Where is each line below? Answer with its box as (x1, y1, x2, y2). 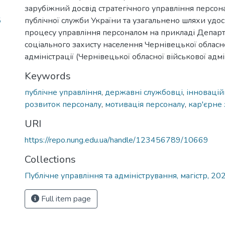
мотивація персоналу (105, 99, 185, 110)
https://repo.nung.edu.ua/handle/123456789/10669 (25, 135, 208, 146)
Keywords (25, 69, 71, 83)
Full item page (39, 193, 91, 204)
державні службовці (105, 87, 183, 98)
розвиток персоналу (25, 99, 101, 110)
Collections (25, 153, 76, 166)
